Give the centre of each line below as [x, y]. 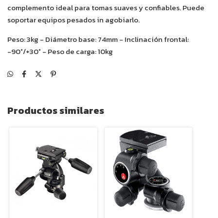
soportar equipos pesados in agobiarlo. [73, 20]
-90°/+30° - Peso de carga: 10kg [61, 52]
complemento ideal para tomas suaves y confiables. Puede [106, 8]
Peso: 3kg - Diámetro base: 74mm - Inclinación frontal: [98, 39]
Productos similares [56, 111]
